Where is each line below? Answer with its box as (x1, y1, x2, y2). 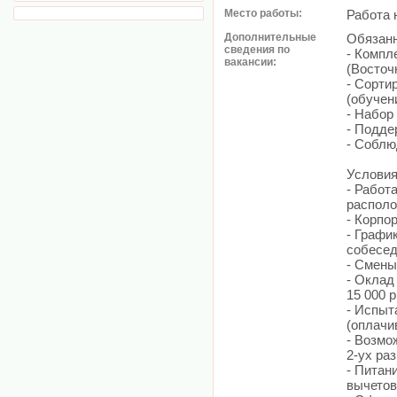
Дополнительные (224, 31, 316, 43)
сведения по (224, 43, 290, 56)
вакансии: (224, 56, 276, 68)
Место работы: (224, 7, 302, 19)
